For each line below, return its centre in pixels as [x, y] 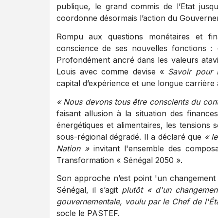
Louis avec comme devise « [112, 72]
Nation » [73, 148]
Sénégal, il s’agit [89, 190]
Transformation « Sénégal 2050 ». [119, 160]
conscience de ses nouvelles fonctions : [136, 48]
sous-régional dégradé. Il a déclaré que [130, 136]
